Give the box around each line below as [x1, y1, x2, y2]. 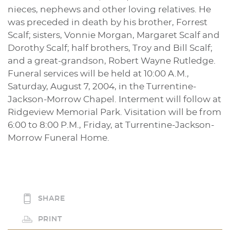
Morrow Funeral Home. [8, 133, 109, 143]
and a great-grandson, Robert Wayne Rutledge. [8, 56, 216, 66]
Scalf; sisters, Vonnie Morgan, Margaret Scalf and [8, 31, 220, 40]
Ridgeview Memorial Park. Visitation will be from [8, 108, 221, 117]
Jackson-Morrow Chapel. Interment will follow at [8, 95, 221, 104]
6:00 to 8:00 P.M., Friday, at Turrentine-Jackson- [8, 121, 214, 130]
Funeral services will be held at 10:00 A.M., [8, 69, 189, 79]
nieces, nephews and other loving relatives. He [8, 5, 211, 14]
